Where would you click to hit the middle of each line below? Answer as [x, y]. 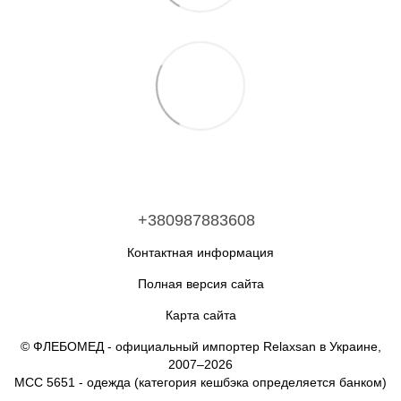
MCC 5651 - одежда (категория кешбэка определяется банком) [200, 383]
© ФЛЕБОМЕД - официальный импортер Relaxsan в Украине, [200, 347]
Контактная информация [200, 253]
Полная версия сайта [200, 284]
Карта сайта [200, 316]
